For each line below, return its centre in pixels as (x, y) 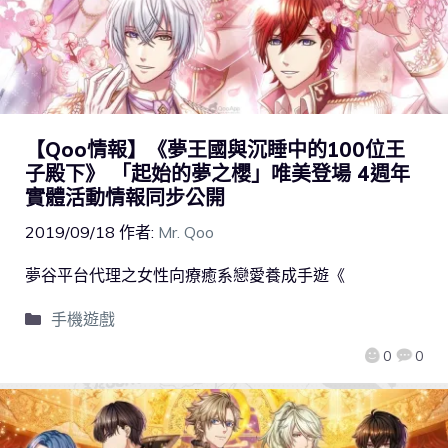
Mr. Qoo (186, 231)
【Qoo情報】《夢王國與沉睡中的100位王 (215, 149)
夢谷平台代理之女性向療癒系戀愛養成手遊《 (185, 274)
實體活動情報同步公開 (125, 197)
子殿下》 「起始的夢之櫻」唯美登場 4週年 (217, 173)
